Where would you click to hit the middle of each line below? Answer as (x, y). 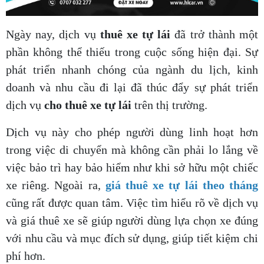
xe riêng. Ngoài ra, (56, 185)
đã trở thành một (214, 34)
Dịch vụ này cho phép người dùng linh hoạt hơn (132, 132)
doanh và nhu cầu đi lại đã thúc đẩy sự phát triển (132, 88)
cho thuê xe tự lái (88, 105)
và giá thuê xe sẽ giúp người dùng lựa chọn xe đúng (132, 221)
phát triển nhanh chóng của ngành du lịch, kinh (132, 70)
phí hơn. (26, 256)
